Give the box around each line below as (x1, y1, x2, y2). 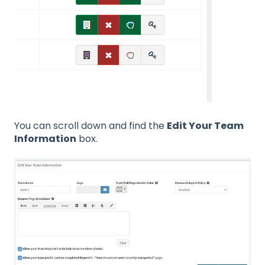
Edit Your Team (167, 118, 244, 132)
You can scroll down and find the (14, 118, 167, 132)
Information (14, 131, 76, 146)
